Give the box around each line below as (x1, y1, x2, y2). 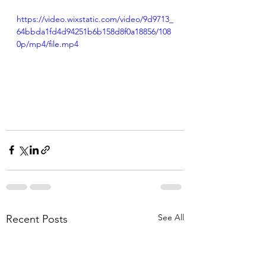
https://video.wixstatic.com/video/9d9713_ (17, 14, 173, 24)
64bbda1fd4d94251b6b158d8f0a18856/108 (17, 26, 171, 37)
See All (158, 211, 184, 223)
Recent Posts (6, 212, 68, 226)
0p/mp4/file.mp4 (17, 39, 78, 49)
